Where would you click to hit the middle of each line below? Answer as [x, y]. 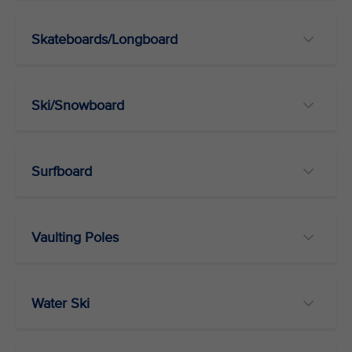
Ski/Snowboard [78, 105]
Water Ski [60, 303]
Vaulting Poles [75, 237]
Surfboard [62, 171]
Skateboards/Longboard [104, 39]
